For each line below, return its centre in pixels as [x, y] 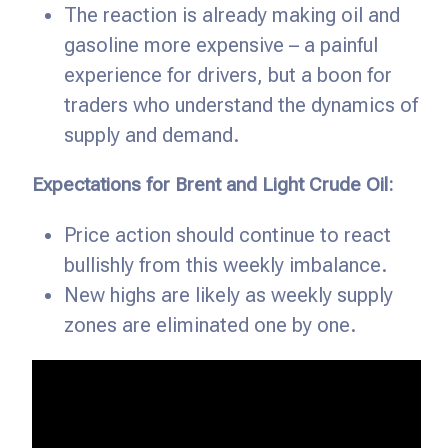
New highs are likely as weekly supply [228, 295]
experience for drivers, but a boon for [228, 75]
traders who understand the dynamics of [241, 105]
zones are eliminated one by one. [210, 325]
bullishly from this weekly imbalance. [225, 265]
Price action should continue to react [227, 235]
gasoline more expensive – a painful [221, 45]
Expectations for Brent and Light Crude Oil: [212, 184]
